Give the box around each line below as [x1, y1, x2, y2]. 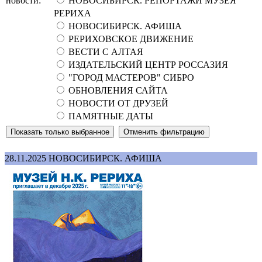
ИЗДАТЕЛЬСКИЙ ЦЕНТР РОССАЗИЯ [66, 59, 228, 70]
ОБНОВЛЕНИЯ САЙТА [66, 85, 168, 95]
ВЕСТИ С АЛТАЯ [66, 46, 143, 57]
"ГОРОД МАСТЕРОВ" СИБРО [66, 72, 194, 82]
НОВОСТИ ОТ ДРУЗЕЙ [66, 98, 168, 108]
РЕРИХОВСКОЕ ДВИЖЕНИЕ [66, 33, 194, 44]
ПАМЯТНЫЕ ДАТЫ [66, 111, 153, 121]
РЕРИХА [54, 8, 91, 18]
